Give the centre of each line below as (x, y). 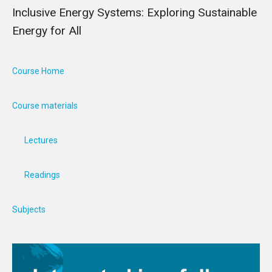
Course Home (38, 71)
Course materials (45, 106)
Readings (42, 175)
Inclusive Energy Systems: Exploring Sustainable (134, 12)
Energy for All (47, 31)
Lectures (41, 140)
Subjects (29, 209)
